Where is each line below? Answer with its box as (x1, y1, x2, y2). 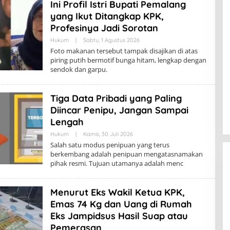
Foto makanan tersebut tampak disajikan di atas (50, 46, 198, 55)
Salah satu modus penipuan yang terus (50, 140, 169, 149)
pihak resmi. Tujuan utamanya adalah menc (50, 159, 183, 168)
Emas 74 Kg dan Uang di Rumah (50, 198, 192, 210)
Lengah (50, 116, 84, 128)
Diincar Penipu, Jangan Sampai (50, 104, 188, 116)
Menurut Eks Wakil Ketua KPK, (50, 186, 185, 198)
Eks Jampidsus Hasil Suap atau (50, 210, 188, 222)
